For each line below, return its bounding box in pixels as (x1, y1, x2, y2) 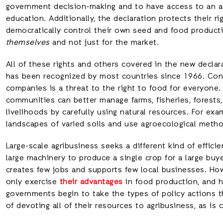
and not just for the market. (49, 37, 159, 48)
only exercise (5, 177, 60, 188)
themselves (5, 37, 50, 48)
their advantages (59, 177, 123, 188)
